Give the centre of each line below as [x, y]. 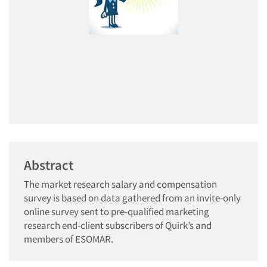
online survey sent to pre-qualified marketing [117, 212]
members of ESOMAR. [69, 239]
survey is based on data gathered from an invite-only [132, 198]
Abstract [49, 165]
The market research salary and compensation [120, 184]
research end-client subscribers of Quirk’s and [118, 225]
